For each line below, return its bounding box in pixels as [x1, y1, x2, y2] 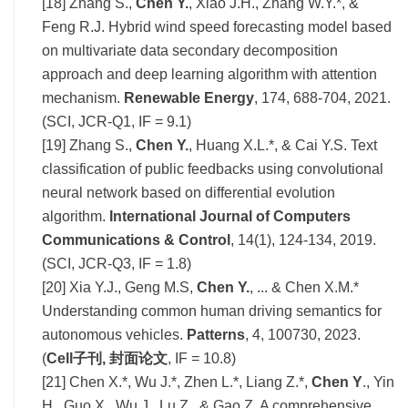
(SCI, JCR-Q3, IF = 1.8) [42, 255, 191, 271]
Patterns [187, 326, 245, 342]
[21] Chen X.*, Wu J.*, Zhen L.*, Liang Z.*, [42, 373, 311, 390]
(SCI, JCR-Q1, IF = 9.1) [42, 113, 191, 129]
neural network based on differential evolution [42, 184, 335, 200]
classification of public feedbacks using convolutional [42, 160, 383, 177]
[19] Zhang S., [42, 137, 136, 153]
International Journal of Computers [109, 208, 351, 224]
